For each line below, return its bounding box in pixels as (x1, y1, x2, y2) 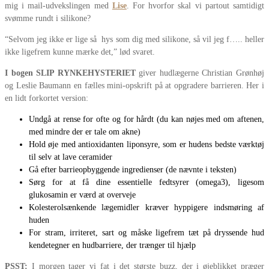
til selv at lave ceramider (29, 153, 112, 162)
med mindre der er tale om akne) (29, 127, 141, 137)
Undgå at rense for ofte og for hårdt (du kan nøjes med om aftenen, (29, 115, 264, 124)
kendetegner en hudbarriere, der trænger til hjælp (29, 241, 196, 250)
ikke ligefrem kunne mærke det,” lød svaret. (5, 47, 155, 57)
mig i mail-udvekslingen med (5, 1, 112, 11)
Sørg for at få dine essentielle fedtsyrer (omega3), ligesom (29, 178, 264, 187)
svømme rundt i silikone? (5, 14, 91, 23)
